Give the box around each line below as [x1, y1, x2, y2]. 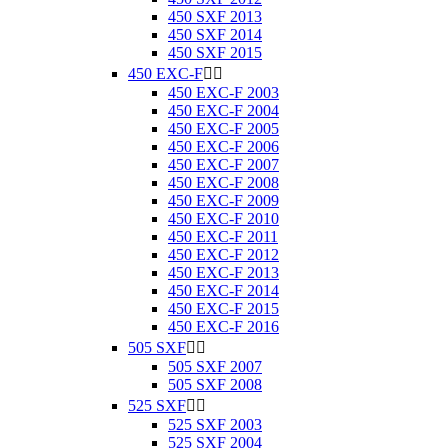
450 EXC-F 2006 [168, 138, 279, 155]
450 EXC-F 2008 [168, 174, 279, 191]
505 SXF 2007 [168, 358, 262, 375]
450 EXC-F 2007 [168, 156, 279, 173]
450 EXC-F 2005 [168, 120, 279, 137]
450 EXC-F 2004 [168, 102, 279, 119]
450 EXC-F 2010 [168, 210, 279, 227]
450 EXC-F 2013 [168, 264, 279, 281]
